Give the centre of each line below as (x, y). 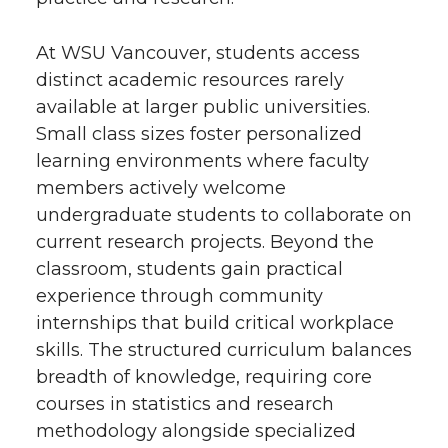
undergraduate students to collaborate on (224, 215)
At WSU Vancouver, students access (198, 53)
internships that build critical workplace (215, 323)
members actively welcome (161, 188)
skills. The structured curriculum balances (224, 350)
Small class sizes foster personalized (199, 134)
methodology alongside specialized (196, 431)
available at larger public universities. (203, 107)
